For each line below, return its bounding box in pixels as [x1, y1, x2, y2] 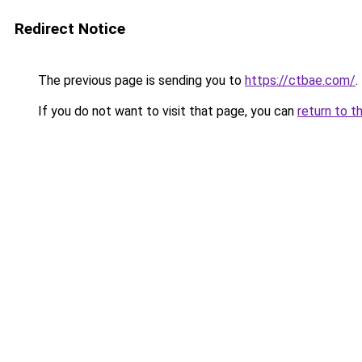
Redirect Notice [15, 19, 125, 38]
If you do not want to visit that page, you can [35, 103, 297, 119]
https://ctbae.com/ [245, 73, 356, 88]
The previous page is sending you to [35, 73, 245, 88]
